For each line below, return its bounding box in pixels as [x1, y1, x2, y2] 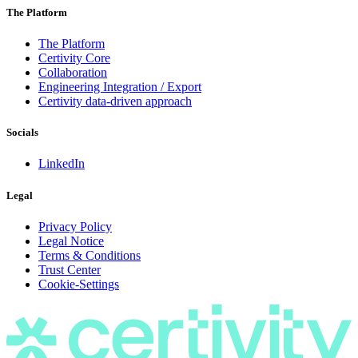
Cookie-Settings [38, 276, 119, 291]
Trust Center [38, 262, 101, 276]
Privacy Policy [38, 219, 112, 233]
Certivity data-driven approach [38, 94, 192, 109]
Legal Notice [38, 233, 104, 248]
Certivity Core [38, 51, 110, 66]
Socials [6, 126, 38, 139]
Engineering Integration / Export [38, 80, 201, 94]
